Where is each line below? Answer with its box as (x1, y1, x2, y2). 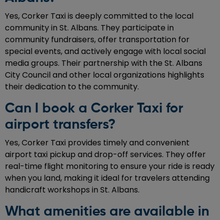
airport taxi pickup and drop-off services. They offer (5, 149, 206, 161)
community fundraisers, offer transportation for (5, 34, 190, 46)
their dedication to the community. (5, 81, 139, 93)
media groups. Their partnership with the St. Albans (5, 57, 202, 69)
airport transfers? (5, 118, 115, 132)
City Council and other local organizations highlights (5, 69, 204, 81)
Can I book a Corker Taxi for (5, 102, 183, 116)
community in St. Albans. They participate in (5, 22, 174, 34)
